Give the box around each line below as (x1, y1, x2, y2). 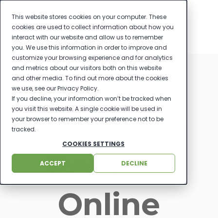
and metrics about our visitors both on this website (12, 64, 162, 72)
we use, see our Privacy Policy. (12, 84, 99, 92)
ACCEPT (39, 159, 66, 167)
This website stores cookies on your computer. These (12, 13, 166, 21)
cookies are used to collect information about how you (12, 23, 174, 31)
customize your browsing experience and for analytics (12, 54, 173, 62)
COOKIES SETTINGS (62, 140, 125, 148)
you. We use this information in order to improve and (12, 43, 167, 52)
